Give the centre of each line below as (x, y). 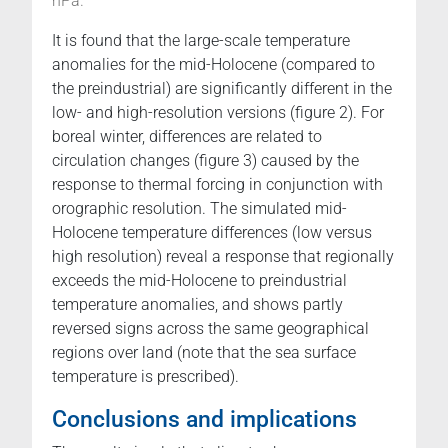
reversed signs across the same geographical (210, 329)
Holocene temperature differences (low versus (212, 233)
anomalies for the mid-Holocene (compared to (213, 65)
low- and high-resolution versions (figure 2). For (218, 113)
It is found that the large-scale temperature (201, 41)
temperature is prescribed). (145, 377)
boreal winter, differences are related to (187, 137)
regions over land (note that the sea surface (204, 353)
